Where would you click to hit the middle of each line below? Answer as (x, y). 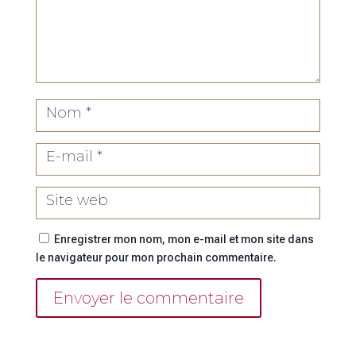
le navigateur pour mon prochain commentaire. (156, 257)
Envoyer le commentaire (148, 298)
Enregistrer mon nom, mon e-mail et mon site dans (184, 239)
